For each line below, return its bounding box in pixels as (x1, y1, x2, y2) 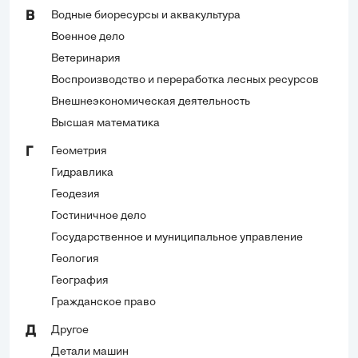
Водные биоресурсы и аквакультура (51, 10, 241, 22)
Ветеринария (51, 53, 121, 66)
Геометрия (51, 145, 107, 158)
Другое (51, 324, 89, 337)
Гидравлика (51, 167, 113, 180)
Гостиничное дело (51, 210, 146, 223)
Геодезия (51, 189, 100, 201)
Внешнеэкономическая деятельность (51, 96, 250, 109)
